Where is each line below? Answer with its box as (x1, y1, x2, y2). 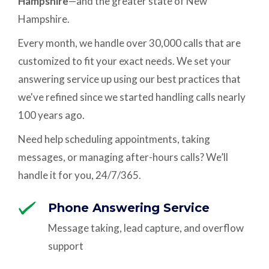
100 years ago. (18, 109, 85, 121)
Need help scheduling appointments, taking (18, 133, 211, 145)
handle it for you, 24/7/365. (18, 169, 142, 181)
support (48, 240, 84, 252)
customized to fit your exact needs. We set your (18, 55, 232, 67)
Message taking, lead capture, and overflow (48, 222, 244, 234)
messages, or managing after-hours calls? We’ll (18, 151, 229, 163)
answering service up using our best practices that (18, 73, 241, 85)
